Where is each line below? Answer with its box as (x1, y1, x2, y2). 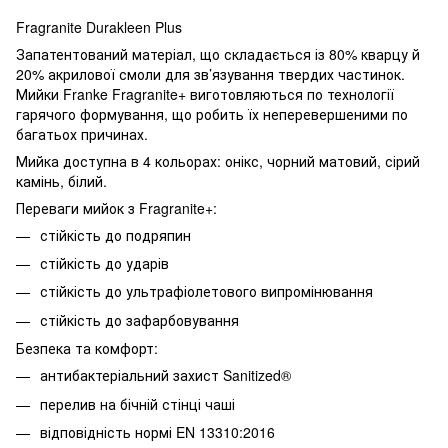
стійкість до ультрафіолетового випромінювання (40, 281, 373, 302)
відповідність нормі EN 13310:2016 (40, 421, 275, 442)
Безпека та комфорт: (16, 338, 158, 359)
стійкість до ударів (40, 252, 169, 273)
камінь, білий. (16, 170, 107, 191)
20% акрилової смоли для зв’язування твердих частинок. (16, 63, 405, 84)
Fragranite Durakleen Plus (16, 16, 182, 37)
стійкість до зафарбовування (40, 309, 239, 330)
